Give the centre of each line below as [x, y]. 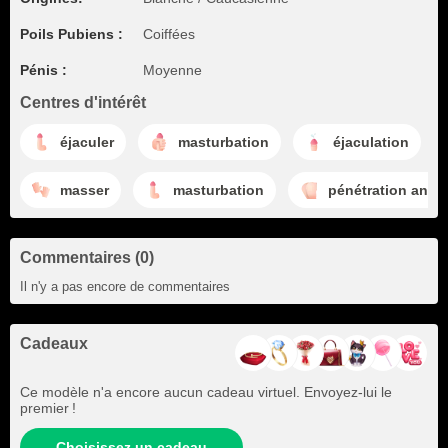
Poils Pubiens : [71, 34]
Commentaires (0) [87, 257]
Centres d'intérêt [83, 102]
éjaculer [87, 141]
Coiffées [169, 34]
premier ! [48, 408]
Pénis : [43, 70]
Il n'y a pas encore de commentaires [125, 286]
